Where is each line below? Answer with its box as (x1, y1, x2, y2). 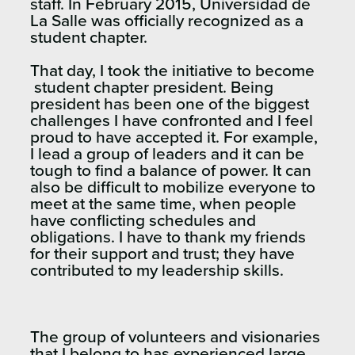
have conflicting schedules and (30, 212, 256, 230)
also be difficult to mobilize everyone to (30, 179, 315, 197)
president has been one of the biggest (30, 96, 309, 113)
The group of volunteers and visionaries (30, 329, 320, 346)
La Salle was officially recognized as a (30, 13, 303, 30)
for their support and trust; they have (30, 246, 295, 263)
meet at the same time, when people (30, 196, 296, 213)
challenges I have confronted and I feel (30, 113, 313, 130)
